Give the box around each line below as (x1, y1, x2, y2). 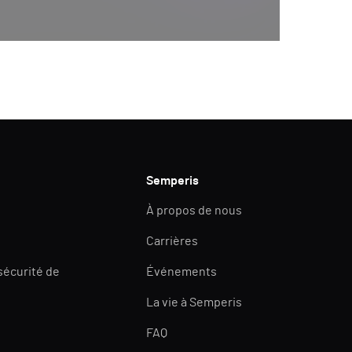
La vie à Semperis (146, 296, 243, 310)
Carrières (146, 235, 199, 248)
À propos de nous (146, 204, 243, 218)
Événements (146, 266, 218, 279)
